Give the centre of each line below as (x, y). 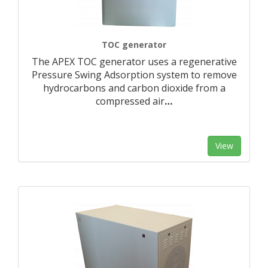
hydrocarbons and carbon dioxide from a (134, 88)
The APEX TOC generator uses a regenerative (134, 62)
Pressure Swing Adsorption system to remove (134, 75)
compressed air (130, 101)
